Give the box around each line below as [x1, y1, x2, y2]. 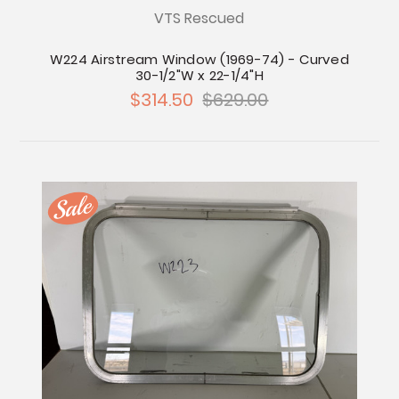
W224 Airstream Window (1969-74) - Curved [49, 49, 349, 69]
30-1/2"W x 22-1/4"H [135, 65, 264, 85]
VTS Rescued [154, 7, 245, 28]
